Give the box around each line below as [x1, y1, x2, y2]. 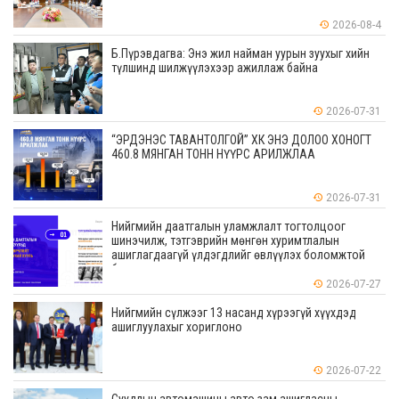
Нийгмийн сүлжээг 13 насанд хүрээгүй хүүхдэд [111, 305, 356, 321]
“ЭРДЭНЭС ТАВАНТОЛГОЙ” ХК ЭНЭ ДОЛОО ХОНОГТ [111, 133, 371, 148]
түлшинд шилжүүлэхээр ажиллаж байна [111, 61, 318, 76]
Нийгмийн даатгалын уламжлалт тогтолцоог [111, 219, 346, 234]
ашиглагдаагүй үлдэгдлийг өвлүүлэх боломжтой [111, 248, 365, 263]
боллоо [111, 262, 151, 277]
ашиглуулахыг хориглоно [111, 320, 242, 335]
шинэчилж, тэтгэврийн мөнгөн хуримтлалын [111, 233, 339, 248]
